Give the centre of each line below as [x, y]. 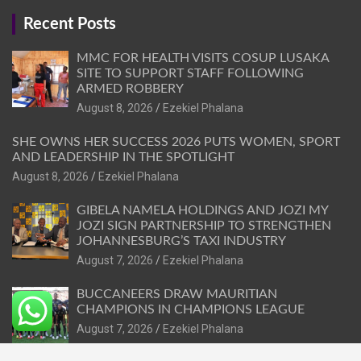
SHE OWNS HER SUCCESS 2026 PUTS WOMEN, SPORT [176, 142]
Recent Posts [70, 25]
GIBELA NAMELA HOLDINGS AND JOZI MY [202, 211]
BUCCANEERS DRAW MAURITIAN [177, 295]
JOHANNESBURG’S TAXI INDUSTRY [181, 241]
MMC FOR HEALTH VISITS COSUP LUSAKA [203, 58]
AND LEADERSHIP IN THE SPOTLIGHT [123, 158]
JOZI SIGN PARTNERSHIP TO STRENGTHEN [204, 226]
